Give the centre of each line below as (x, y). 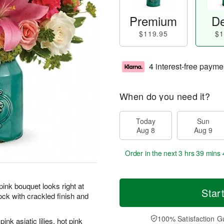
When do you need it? (165, 96)
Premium (153, 21)
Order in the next (152, 153)
